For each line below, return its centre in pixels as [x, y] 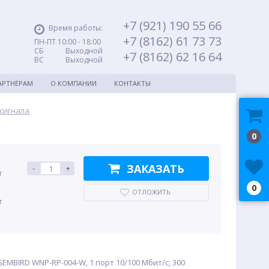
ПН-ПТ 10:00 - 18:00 [68, 42]
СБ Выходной [68, 51]
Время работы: [76, 28]
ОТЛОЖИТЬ [151, 192]
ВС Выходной [68, 60]
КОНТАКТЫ [132, 83]
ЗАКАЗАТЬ [155, 168]
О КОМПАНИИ [74, 83]
